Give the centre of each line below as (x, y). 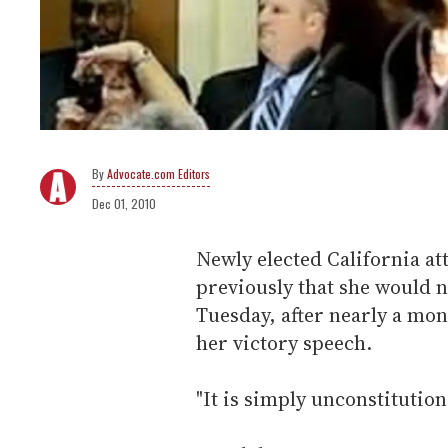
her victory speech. (284, 342)
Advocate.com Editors (158, 173)
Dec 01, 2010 (124, 203)
